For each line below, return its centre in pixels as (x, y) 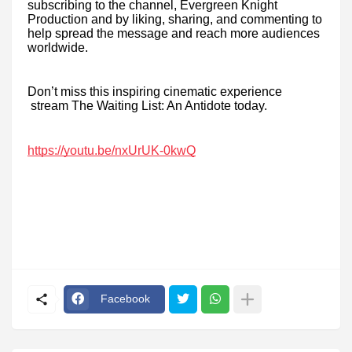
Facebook (125, 299)
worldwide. (58, 48)
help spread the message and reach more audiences (174, 34)
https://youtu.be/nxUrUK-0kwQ (112, 150)
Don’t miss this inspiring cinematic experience (155, 92)
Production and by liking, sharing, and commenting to (175, 20)
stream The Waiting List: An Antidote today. (147, 106)
